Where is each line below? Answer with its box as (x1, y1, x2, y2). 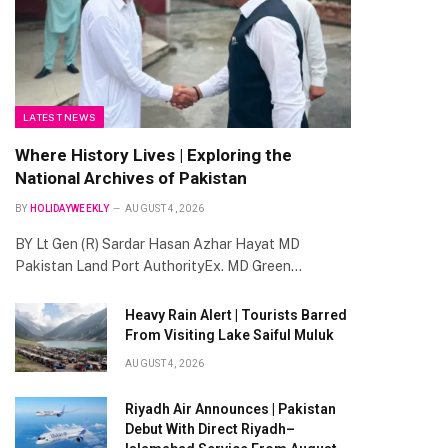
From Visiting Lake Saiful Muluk (125, 326, 334, 343)
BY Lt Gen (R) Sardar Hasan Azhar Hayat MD (15, 235, 300, 252)
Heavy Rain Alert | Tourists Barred (125, 306, 347, 323)
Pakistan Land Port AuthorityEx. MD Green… (15, 257, 302, 274)
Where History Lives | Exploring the (15, 144, 292, 165)
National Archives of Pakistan (15, 167, 247, 188)
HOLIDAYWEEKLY (29, 202, 109, 214)
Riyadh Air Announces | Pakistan (125, 400, 336, 417)
